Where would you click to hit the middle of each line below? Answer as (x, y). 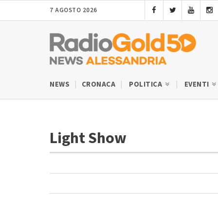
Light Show (90, 138)
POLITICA (146, 84)
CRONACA (98, 84)
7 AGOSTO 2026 (73, 10)
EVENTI (197, 84)
